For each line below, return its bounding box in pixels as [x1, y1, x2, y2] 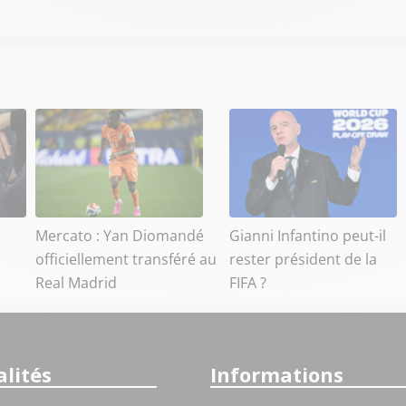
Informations [209, 360, 343, 388]
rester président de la [229, 248, 377, 269]
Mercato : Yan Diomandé [35, 225, 204, 246]
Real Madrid [35, 272, 117, 293]
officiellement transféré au [35, 248, 217, 269]
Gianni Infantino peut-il [229, 225, 386, 246]
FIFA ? [229, 272, 266, 293]
